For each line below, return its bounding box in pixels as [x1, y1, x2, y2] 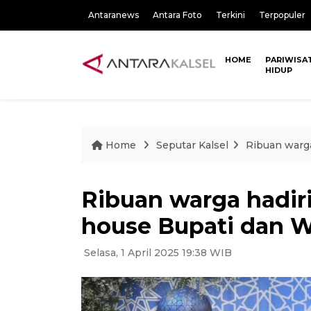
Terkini [216, 10, 245, 20]
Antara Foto [153, 10, 202, 20]
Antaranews [88, 10, 139, 20]
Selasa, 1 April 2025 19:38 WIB [81, 246, 232, 259]
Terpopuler [259, 10, 305, 20]
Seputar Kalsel [156, 139, 228, 151]
